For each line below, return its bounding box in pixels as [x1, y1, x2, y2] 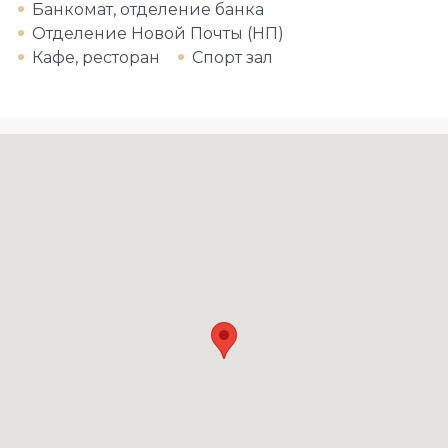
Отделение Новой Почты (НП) [32, 24, 284, 43]
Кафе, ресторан [32, 48, 160, 67]
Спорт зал [192, 48, 273, 67]
